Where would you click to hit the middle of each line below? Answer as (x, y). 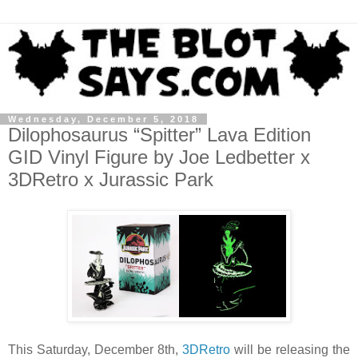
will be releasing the (290, 349)
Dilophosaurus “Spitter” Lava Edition (159, 134)
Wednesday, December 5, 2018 (103, 119)
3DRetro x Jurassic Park (111, 179)
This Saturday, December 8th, (95, 349)
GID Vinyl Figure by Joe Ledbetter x (159, 157)
